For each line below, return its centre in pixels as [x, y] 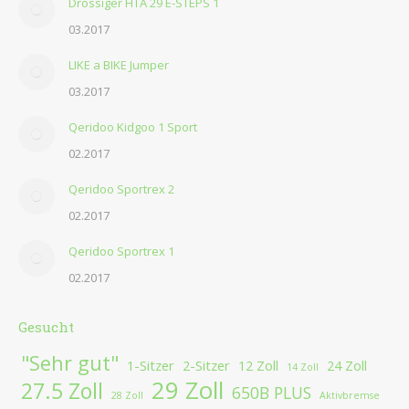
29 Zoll [188, 391]
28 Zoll [127, 396]
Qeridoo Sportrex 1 [121, 252]
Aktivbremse [350, 396]
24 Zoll [347, 366]
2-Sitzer [206, 366]
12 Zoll [258, 366]
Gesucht [46, 327]
